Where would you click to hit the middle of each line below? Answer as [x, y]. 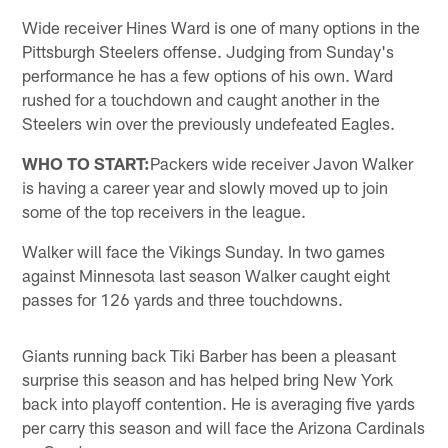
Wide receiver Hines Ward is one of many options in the [221, 27]
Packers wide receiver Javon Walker [282, 163]
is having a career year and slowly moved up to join [205, 187]
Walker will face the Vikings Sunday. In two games [204, 251]
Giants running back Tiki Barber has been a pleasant [209, 355]
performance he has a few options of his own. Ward [208, 75]
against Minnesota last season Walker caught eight [206, 275]
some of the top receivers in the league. [164, 211]
